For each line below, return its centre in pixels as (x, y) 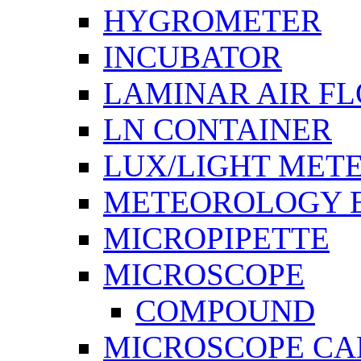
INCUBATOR (193, 57)
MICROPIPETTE (216, 239)
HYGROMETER (212, 21)
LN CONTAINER (218, 130)
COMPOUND (225, 311)
